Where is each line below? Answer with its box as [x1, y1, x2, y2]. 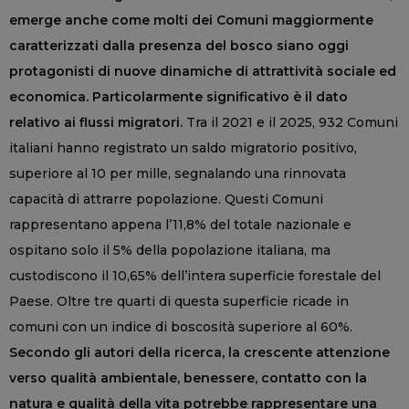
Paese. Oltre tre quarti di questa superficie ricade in [9, 293, 349, 310]
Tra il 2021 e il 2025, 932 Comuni [186, 114, 398, 131]
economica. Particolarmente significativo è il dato [9, 89, 348, 106]
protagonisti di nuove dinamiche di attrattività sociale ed [9, 63, 396, 80]
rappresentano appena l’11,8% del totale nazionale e [9, 216, 351, 234]
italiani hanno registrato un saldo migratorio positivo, [9, 140, 357, 157]
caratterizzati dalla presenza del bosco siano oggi [9, 37, 349, 55]
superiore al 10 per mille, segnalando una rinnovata [9, 165, 346, 183]
